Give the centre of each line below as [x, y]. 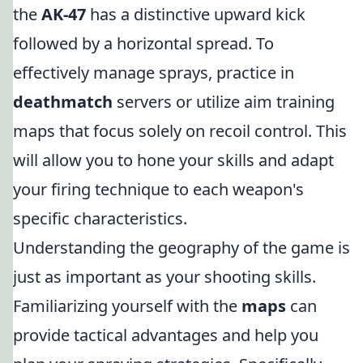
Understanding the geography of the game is [181, 248]
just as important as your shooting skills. [164, 277]
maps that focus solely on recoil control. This [180, 131]
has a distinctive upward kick [196, 14]
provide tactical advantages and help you [166, 335]
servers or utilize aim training [224, 102]
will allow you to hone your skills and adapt [173, 160]
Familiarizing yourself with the [127, 306]
